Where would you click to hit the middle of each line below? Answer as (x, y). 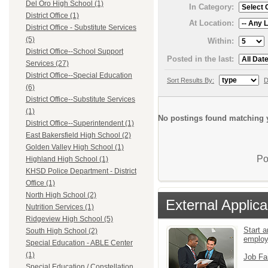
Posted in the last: (200, 59)
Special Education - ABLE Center (79, 243)
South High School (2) (62, 231)
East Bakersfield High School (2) (78, 135)
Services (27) (47, 64)
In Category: (211, 7)
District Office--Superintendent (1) (80, 124)
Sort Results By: (191, 80)
